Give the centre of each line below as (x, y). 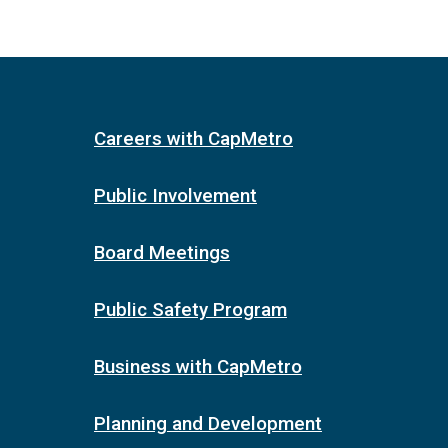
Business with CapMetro (197, 367)
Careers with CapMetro (193, 139)
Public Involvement (175, 196)
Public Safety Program (190, 310)
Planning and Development (207, 424)
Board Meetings (161, 253)
